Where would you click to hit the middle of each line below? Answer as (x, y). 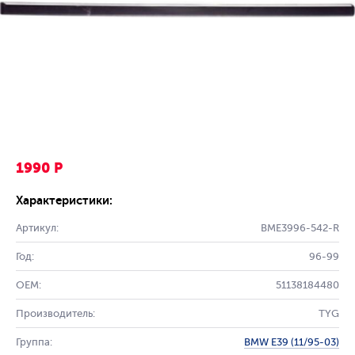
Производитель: (55, 313)
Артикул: (37, 228)
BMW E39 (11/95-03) (292, 342)
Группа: (34, 342)
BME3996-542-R (300, 228)
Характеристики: (64, 200)
